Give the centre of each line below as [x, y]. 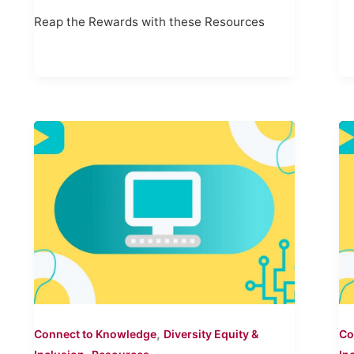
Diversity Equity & [211, 334]
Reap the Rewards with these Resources [149, 22]
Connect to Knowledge [95, 334]
